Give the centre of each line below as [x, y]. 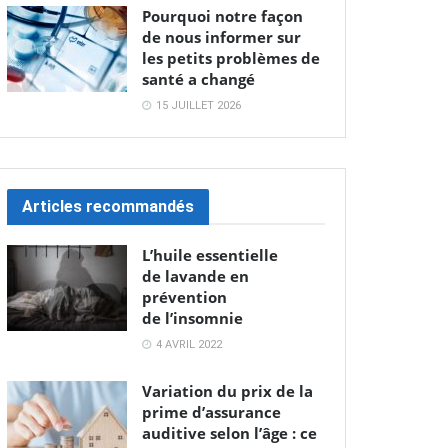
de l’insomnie [192, 318]
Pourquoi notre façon [222, 16]
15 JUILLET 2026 [197, 106]
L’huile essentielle [210, 255]
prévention [184, 297]
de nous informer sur [221, 37]
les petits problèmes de [231, 58]
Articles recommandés [108, 207]
